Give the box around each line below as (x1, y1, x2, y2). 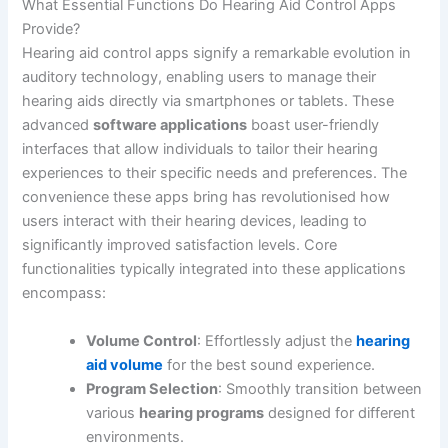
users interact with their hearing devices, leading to (22, 212, 368, 231)
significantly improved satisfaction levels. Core (22, 236, 338, 255)
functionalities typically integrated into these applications (22, 260, 407, 279)
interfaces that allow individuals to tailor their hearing (22, 140, 379, 159)
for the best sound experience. (163, 355, 376, 374)
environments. (86, 427, 185, 446)
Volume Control (86, 331, 198, 350)
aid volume (86, 355, 164, 374)
